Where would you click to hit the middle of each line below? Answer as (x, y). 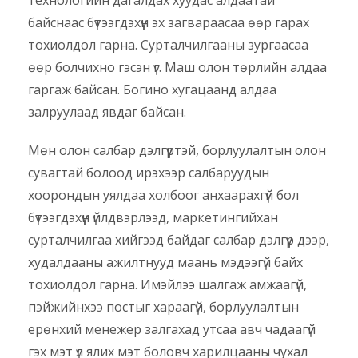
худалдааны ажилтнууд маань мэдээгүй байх (165, 263)
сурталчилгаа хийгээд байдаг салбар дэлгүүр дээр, (179, 240)
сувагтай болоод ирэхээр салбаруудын (149, 173)
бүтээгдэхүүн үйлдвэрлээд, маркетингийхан (153, 218)
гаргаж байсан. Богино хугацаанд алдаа (152, 90)
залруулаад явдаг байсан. (107, 112)
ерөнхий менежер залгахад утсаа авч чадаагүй (172, 330)
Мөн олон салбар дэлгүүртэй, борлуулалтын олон (177, 151)
